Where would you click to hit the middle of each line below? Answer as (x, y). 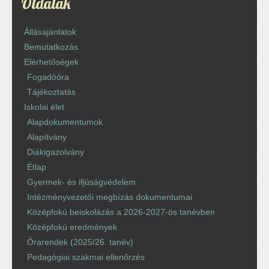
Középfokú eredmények (72, 227)
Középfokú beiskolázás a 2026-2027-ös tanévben (121, 212)
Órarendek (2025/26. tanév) (80, 242)
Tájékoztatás (51, 92)
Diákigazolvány (56, 152)
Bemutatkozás (51, 47)
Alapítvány (47, 137)
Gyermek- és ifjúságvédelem (81, 182)
